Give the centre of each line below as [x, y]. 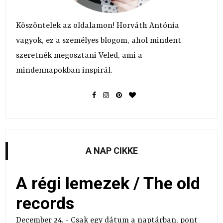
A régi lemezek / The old [108, 183]
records [45, 203]
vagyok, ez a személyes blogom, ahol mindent [99, 41]
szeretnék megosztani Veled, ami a [79, 56]
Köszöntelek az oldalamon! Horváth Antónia [98, 26]
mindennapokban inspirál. [64, 71]
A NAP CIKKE [111, 150]
